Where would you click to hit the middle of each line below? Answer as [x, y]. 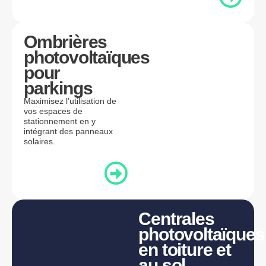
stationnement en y [60, 121]
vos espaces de [53, 111]
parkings [58, 88]
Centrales [176, 218]
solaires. [39, 142]
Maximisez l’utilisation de [70, 101]
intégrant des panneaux [68, 132]
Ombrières [66, 42]
